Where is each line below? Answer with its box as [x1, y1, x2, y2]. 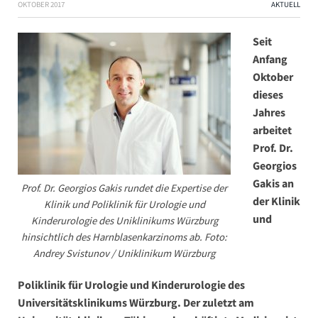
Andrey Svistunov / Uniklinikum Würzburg [33, 246, 215, 261]
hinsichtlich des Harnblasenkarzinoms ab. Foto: [21, 230, 227, 244]
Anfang [253, 52, 287, 67]
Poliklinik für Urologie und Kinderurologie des [18, 278, 245, 292]
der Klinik [253, 194, 300, 209]
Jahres [253, 105, 285, 120]
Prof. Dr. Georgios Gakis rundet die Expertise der [21, 181, 227, 195]
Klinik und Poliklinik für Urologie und [43, 197, 205, 212]
